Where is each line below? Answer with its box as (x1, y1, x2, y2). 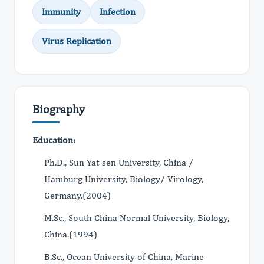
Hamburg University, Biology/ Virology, (44, 173, 203, 184)
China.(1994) (44, 229, 100, 240)
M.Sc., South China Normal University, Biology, (44, 212, 229, 223)
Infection (100, 6, 136, 17)
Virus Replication (42, 35, 111, 47)
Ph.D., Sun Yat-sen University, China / (44, 157, 193, 168)
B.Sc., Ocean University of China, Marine (44, 251, 204, 262)
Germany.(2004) (44, 190, 111, 201)
